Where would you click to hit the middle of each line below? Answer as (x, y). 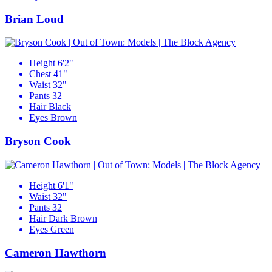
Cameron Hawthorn (56, 253)
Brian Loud (34, 19)
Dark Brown (73, 218)
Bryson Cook (38, 141)
